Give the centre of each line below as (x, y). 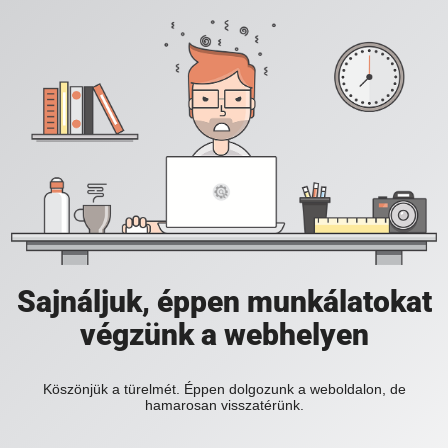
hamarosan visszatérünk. (224, 405)
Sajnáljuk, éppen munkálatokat (224, 302)
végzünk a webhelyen (224, 335)
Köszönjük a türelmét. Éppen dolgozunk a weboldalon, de (224, 389)
